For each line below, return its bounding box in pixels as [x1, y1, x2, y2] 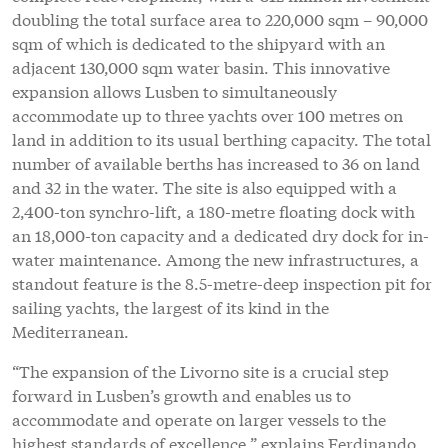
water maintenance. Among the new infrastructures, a [12, 246, 419, 270]
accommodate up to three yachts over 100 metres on [12, 102, 403, 126]
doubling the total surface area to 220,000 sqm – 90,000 [12, 6, 428, 30]
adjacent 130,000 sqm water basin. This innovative [12, 54, 390, 78]
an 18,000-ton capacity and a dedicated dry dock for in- [12, 222, 429, 246]
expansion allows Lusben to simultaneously [12, 78, 337, 102]
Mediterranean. [12, 318, 129, 342]
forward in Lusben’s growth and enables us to [12, 382, 351, 406]
